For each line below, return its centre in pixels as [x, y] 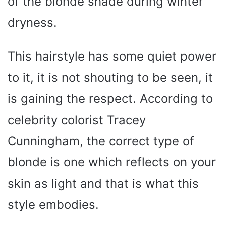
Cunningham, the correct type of [101, 141]
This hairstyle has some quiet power [112, 56]
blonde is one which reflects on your [112, 162]
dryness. [32, 22]
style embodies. [53, 204]
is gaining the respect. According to [110, 98]
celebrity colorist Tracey [77, 120]
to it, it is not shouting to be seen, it [110, 77]
